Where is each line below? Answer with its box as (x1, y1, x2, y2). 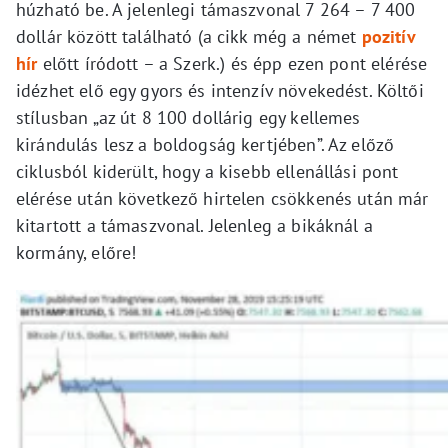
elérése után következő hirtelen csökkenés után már (16, 187, 429, 211)
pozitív (361, 25, 415, 49)
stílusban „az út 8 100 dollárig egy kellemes (16, 106, 361, 130)
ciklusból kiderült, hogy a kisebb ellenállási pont (16, 160, 399, 184)
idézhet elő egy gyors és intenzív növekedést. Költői (16, 79, 424, 103)
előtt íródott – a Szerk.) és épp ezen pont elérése (37, 52, 428, 76)
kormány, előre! (16, 241, 137, 265)
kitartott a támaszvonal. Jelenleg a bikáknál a (16, 214, 373, 238)
